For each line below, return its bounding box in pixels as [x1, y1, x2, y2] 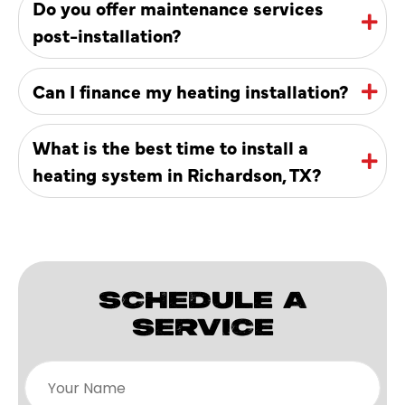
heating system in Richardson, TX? [33, 161, 322, 186]
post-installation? [33, 22, 182, 47]
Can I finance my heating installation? [33, 78, 349, 103]
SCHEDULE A [98, 287, 307, 315]
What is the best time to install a [33, 134, 308, 159]
